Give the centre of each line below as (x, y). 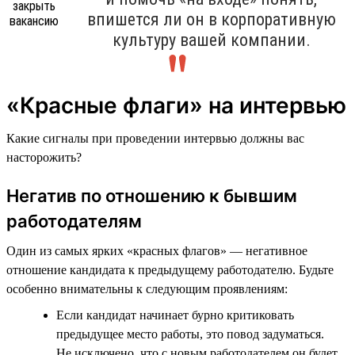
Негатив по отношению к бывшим (152, 195)
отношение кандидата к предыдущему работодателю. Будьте (170, 269)
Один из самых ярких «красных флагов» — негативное (157, 250)
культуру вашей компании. (211, 40)
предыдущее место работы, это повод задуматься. (190, 334)
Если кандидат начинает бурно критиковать (175, 315)
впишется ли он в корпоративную (211, 19)
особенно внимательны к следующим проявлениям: (147, 288)
